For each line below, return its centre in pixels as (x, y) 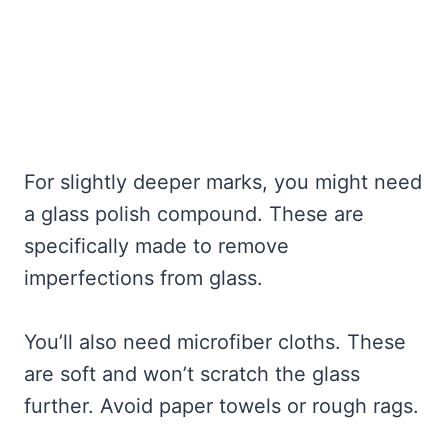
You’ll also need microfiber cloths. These (215, 341)
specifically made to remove (156, 245)
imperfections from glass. (143, 277)
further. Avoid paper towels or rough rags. (221, 405)
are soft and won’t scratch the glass (192, 373)
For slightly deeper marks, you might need (223, 181)
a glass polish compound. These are (194, 213)
